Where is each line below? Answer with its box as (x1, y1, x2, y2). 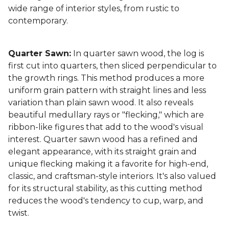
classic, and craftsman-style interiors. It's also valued (8, 171, 216, 181)
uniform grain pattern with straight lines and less (8, 85, 206, 96)
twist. (8, 208, 29, 218)
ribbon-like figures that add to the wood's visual (8, 122, 203, 132)
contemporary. (8, 16, 68, 26)
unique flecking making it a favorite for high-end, (8, 159, 208, 169)
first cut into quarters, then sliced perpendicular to (8, 61, 217, 71)
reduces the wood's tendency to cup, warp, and (8, 196, 203, 206)
